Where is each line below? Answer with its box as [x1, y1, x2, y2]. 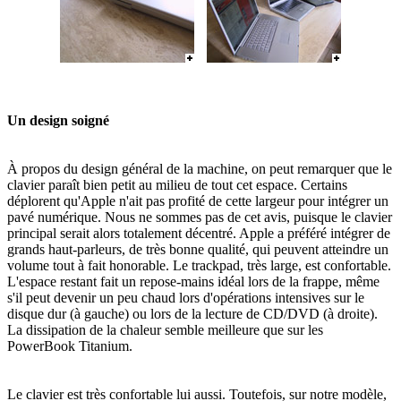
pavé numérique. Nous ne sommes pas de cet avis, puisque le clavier [7, 209, 392, 225]
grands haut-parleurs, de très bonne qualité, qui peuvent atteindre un [7, 241, 388, 257]
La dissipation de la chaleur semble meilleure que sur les [7, 321, 323, 337]
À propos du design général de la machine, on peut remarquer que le [7, 160, 392, 176]
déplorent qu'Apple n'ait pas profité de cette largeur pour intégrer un [7, 192, 388, 209]
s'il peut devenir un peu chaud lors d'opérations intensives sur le [7, 289, 364, 305]
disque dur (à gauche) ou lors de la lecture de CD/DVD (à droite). [7, 305, 378, 321]
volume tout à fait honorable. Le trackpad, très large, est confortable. [7, 257, 391, 273]
